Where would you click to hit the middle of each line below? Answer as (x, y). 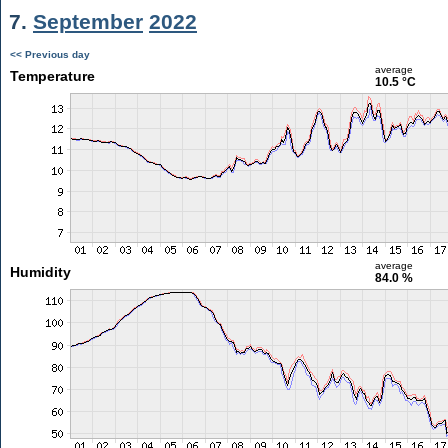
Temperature (52, 76)
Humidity (40, 272)
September (88, 21)
